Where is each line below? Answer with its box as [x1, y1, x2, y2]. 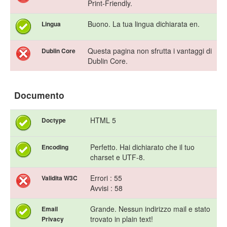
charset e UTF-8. [90, 152, 145, 163]
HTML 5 [90, 115, 116, 126]
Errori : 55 [90, 173, 122, 183]
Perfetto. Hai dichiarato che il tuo [90, 142, 195, 153]
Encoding [42, 142, 68, 152]
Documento [14, 89, 64, 102]
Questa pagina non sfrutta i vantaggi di [88, 46, 212, 56]
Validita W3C [42, 173, 78, 183]
